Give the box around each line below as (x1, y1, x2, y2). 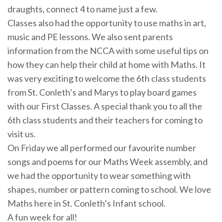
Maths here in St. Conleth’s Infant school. (7, 197, 166, 209)
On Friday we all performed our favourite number (7, 142, 196, 153)
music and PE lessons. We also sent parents (7, 31, 173, 42)
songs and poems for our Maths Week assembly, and (7, 156, 208, 167)
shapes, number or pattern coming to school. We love (7, 183, 211, 195)
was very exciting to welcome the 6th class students (7, 72, 206, 84)
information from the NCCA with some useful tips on (7, 45, 209, 56)
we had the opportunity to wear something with (7, 169, 191, 181)
